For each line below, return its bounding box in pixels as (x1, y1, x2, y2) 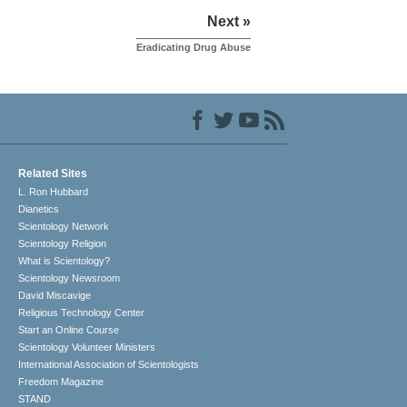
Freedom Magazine (18, 376, 104, 388)
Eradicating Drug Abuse (136, 42, 251, 54)
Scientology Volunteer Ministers (18, 342, 156, 353)
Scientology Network (18, 221, 110, 233)
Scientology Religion (18, 238, 107, 250)
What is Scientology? (18, 255, 111, 267)
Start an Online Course (18, 324, 120, 336)
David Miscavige (18, 290, 92, 302)
